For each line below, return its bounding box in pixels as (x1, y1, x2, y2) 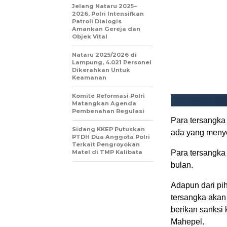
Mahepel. (171, 217, 204, 226)
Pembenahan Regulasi (72, 107, 144, 115)
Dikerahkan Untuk (72, 66, 130, 73)
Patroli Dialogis (72, 17, 122, 25)
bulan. (171, 160, 193, 169)
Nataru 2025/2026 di (72, 51, 137, 58)
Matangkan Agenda (72, 99, 136, 107)
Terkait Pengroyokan (72, 140, 140, 148)
